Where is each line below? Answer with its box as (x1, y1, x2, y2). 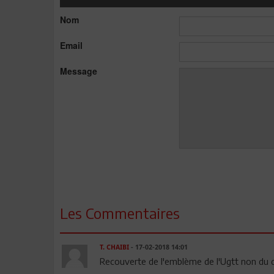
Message (60, 64, 97, 77)
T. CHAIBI (99, 243, 129, 251)
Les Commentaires (60, 203, 180, 222)
